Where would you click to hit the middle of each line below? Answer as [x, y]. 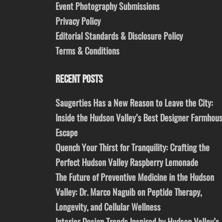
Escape [67, 133]
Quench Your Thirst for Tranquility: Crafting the [133, 147]
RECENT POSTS [79, 80]
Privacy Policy [78, 21]
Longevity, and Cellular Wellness [108, 207]
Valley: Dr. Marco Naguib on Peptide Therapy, [129, 192]
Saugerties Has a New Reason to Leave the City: [134, 103]
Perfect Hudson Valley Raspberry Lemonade [127, 162]
